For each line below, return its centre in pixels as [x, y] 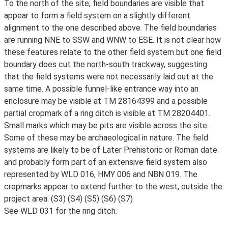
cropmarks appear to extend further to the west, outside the [113, 187]
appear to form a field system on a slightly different [97, 16]
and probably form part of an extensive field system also [106, 162]
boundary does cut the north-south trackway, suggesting [106, 64]
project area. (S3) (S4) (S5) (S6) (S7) [68, 199]
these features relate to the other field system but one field [113, 52]
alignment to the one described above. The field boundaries [110, 28]
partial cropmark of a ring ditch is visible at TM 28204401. [107, 113]
